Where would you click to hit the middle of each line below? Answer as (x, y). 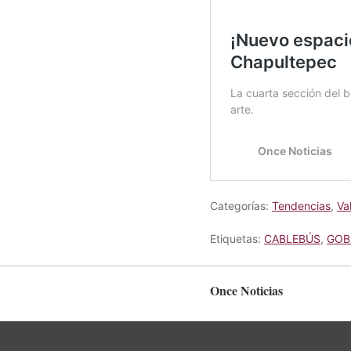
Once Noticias (246, 290)
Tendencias (301, 205)
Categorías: (241, 205)
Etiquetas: (237, 238)
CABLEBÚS (292, 238)
